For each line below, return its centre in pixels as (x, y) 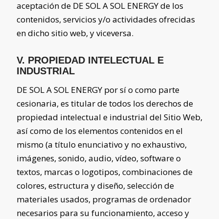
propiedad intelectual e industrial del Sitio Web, (109, 117)
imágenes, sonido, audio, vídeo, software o (99, 158)
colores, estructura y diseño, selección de (95, 186)
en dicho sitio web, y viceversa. (75, 33)
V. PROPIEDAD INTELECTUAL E (90, 60)
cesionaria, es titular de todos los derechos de (105, 104)
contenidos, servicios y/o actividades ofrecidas (106, 19)
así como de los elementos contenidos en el (99, 131)
